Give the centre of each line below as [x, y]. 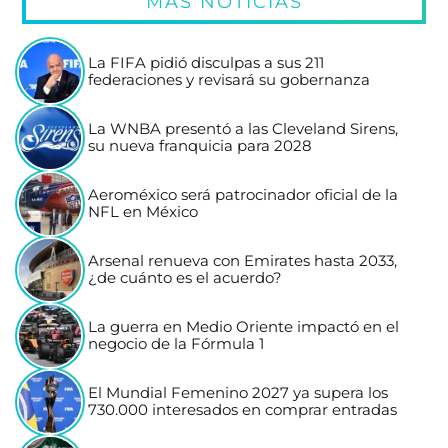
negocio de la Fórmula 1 [176, 344]
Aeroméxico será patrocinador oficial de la [243, 195]
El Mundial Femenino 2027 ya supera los [238, 393]
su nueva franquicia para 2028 [200, 146]
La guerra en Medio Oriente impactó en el [244, 327]
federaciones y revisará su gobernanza [229, 80]
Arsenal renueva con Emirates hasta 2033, [243, 261]
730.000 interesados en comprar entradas [243, 410]
